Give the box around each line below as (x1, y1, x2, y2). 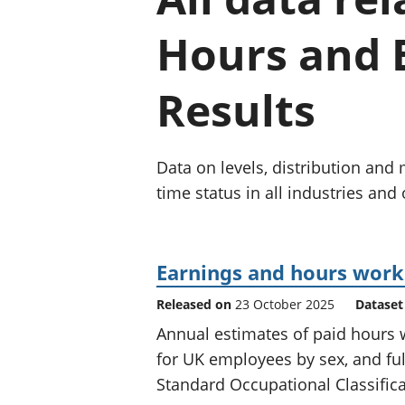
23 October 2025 (235, 295, 334, 313)
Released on (156, 295, 235, 313)
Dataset (355, 295, 403, 313)
